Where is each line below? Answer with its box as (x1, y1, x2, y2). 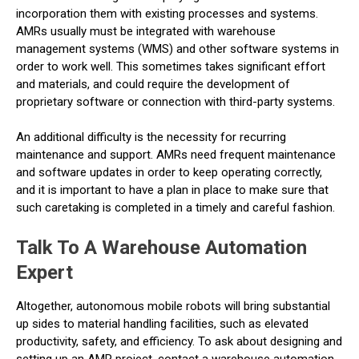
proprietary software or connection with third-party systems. (16, 94, 335, 109)
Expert (16, 261, 73, 284)
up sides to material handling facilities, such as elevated (16, 317, 309, 331)
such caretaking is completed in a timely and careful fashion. (16, 200, 335, 215)
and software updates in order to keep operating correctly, (16, 165, 322, 179)
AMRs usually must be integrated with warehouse (16, 23, 276, 38)
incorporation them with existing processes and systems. (16, 6, 318, 21)
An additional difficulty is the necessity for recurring (16, 130, 286, 144)
